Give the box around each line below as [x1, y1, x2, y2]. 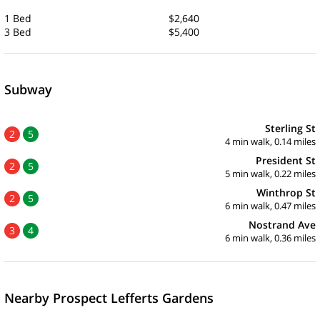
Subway [4, 80, 52, 98]
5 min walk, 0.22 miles [225, 166, 316, 180]
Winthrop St [256, 185, 316, 199]
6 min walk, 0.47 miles [225, 199, 316, 212]
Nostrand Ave [249, 217, 316, 231]
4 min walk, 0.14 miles [225, 134, 316, 148]
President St [256, 153, 316, 167]
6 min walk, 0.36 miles [225, 231, 316, 244]
